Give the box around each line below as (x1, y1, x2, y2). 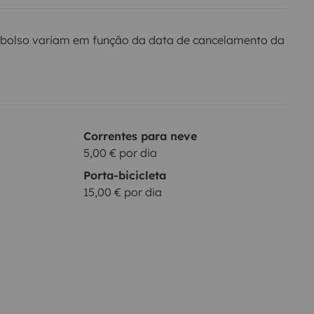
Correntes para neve (83, 129, 197, 144)
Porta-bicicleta (83, 168, 166, 183)
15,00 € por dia (83, 185, 162, 200)
